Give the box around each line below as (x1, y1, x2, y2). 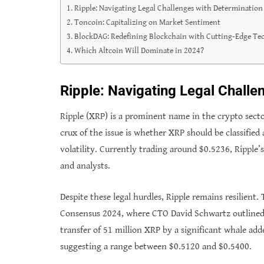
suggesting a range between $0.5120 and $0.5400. (60, 241, 252, 252)
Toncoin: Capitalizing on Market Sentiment (74, 17, 220, 27)
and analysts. (60, 160, 110, 171)
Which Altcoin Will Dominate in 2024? (74, 45, 204, 55)
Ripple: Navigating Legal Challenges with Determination (74, 3, 263, 13)
